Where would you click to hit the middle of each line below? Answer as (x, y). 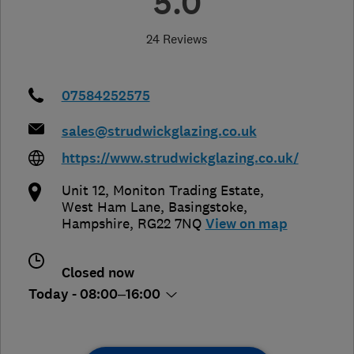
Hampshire (95, 223)
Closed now (98, 273)
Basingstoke (205, 207)
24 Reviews (177, 38)
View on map (246, 224)
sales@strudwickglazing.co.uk (159, 131)
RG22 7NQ (169, 223)
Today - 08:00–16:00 (96, 294)
